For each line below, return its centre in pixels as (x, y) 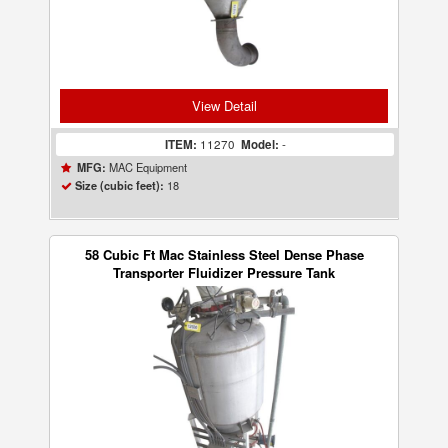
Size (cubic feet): (120, 185)
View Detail (224, 105)
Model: (259, 144)
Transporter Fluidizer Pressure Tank (224, 272)
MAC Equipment (147, 167)
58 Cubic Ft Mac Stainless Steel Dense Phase (224, 254)
